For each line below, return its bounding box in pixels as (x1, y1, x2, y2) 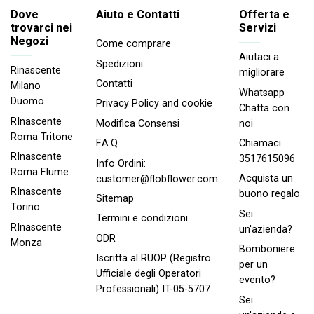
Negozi (11, 34, 48, 48)
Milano (11, 80, 41, 93)
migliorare (239, 67, 285, 79)
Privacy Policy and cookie (96, 97, 212, 110)
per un (239, 259, 268, 271)
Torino (11, 201, 40, 214)
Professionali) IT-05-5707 (96, 283, 210, 296)
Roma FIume (11, 165, 69, 178)
